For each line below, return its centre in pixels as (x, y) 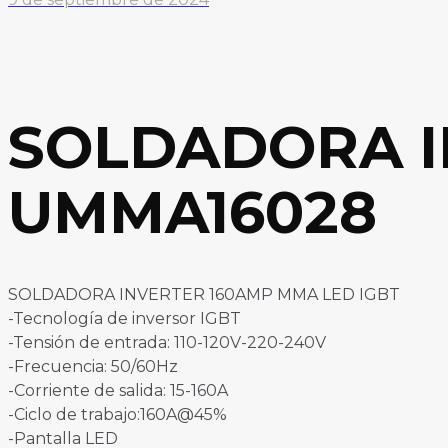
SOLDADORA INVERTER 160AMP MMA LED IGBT (204, 295)
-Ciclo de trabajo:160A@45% (117, 415)
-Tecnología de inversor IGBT (124, 319)
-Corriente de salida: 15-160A (118, 391)
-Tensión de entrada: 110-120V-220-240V (167, 343)
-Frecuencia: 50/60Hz (93, 367)
